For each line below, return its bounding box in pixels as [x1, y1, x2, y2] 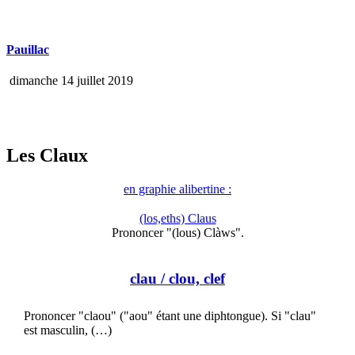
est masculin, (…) [24, 323, 112, 337]
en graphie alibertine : [124, 182, 231, 197]
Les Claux [6, 145, 88, 166]
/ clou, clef [157, 269, 225, 287]
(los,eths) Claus [139, 212, 216, 226]
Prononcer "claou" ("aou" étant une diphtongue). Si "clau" [24, 308, 316, 323]
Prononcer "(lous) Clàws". [111, 226, 244, 240]
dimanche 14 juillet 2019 [6, 74, 133, 88]
